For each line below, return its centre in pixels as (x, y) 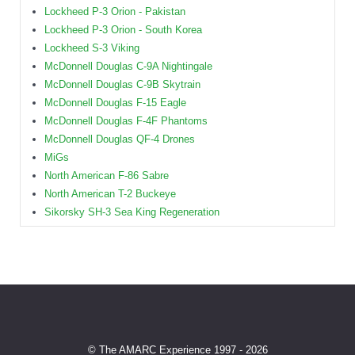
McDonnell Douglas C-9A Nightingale (128, 67)
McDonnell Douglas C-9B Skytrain (122, 85)
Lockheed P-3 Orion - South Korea (123, 30)
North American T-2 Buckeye (110, 194)
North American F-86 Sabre (107, 176)
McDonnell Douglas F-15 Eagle (115, 103)
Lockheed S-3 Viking (92, 48)
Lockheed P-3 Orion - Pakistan (115, 12)
